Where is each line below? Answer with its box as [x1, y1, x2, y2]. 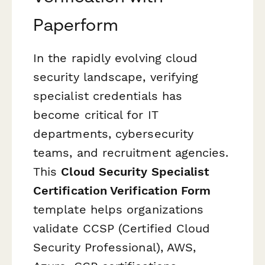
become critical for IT [33, 108, 158, 122]
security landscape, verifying [33, 70, 199, 85]
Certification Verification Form [33, 183, 211, 198]
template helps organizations [33, 202, 204, 217]
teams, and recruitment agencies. [33, 146, 229, 160]
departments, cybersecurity [33, 127, 194, 141]
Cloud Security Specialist [61, 164, 210, 179]
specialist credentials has [33, 89, 183, 104]
